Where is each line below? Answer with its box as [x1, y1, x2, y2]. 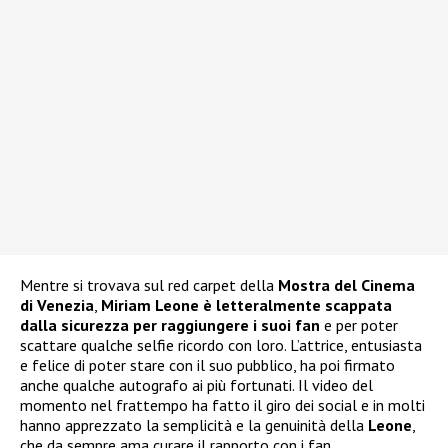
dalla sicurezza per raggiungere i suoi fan [20, 314, 320, 335]
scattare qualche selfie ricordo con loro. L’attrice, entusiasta [20, 334, 422, 355]
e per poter [320, 314, 398, 335]
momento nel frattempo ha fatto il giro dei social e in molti [20, 394, 425, 415]
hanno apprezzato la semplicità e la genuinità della [20, 414, 368, 435]
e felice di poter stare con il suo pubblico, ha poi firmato [20, 354, 395, 375]
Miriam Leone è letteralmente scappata [101, 294, 392, 315]
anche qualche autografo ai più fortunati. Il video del [20, 374, 373, 395]
